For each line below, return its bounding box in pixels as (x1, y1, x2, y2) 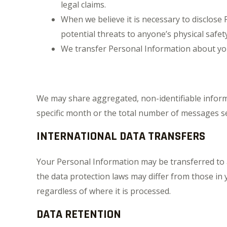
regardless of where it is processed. (36, 185, 171, 197)
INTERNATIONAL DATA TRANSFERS (36, 129, 205, 144)
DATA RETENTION (36, 207, 121, 222)
